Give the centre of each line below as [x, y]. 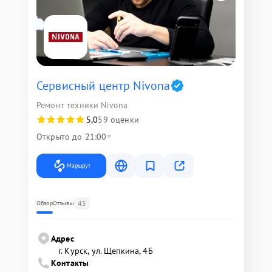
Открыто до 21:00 [72, 137]
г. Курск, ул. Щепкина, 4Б [106, 251]
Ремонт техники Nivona [82, 105]
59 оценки [118, 120]
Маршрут [79, 165]
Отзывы [63, 203]
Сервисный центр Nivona [104, 86]
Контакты [70, 263]
